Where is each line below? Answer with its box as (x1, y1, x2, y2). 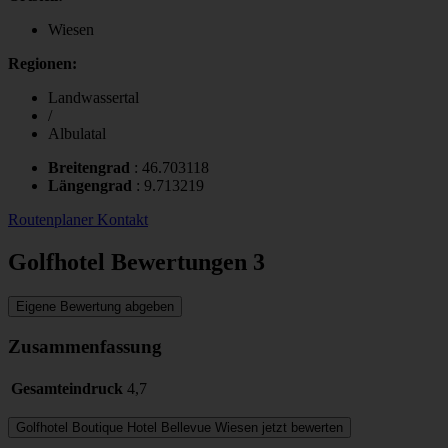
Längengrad (48, 177, 136, 195)
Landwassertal (48, 89, 139, 107)
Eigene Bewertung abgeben (16, 299, 174, 315)
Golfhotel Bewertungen (8, 249, 253, 276)
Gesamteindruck (11, 379, 123, 397)
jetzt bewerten (258, 419, 343, 435)
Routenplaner (8, 211, 97, 229)
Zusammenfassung (8, 335, 162, 357)
